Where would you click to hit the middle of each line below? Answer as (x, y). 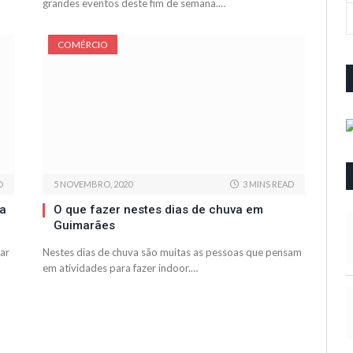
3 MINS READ (268, 184)
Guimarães (84, 226)
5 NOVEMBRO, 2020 (93, 184)
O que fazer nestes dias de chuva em (158, 210)
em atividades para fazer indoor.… (120, 268)
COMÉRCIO (83, 45)
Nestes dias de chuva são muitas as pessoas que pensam (172, 253)
